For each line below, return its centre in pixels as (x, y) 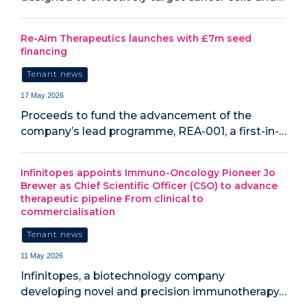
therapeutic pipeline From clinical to (112, 199)
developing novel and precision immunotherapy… (153, 291)
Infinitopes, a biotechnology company (123, 275)
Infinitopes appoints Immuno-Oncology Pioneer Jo (148, 173)
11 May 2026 (42, 255)
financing (44, 52)
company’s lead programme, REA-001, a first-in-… (153, 131)
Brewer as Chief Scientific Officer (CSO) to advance (149, 186)
